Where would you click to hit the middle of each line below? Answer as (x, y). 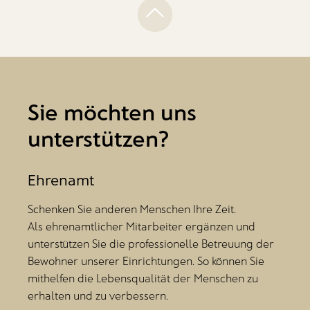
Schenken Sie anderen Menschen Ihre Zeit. (133, 209)
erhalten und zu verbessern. (99, 295)
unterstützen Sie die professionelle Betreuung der (151, 243)
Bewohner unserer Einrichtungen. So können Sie (146, 261)
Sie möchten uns (112, 111)
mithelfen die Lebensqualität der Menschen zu (143, 278)
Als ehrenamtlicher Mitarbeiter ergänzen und (142, 226)
